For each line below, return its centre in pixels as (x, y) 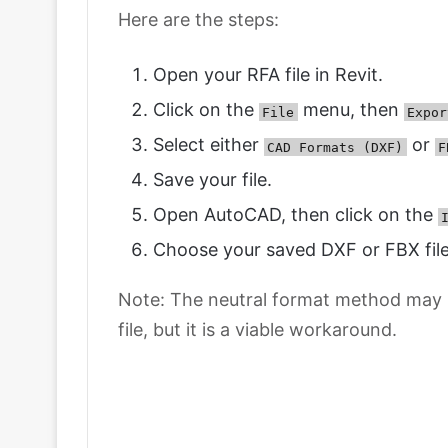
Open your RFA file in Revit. (268, 75)
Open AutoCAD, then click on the (295, 215)
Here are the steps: (198, 20)
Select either (208, 145)
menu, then (350, 110)
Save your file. (212, 180)
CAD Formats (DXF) (335, 147)
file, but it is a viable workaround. (257, 330)
